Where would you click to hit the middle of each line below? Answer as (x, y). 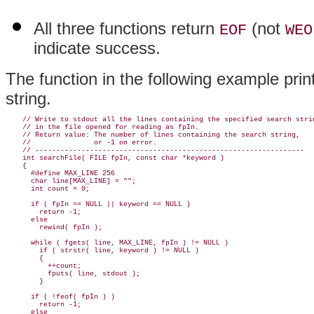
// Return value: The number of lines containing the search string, (153, 135)
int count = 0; (48, 189)
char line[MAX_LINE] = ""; (71, 181)
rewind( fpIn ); (54, 227)
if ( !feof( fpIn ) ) (60, 297)
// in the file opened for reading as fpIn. (102, 127)
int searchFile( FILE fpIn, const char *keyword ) (115, 158)
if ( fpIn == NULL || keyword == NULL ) (98, 204)
